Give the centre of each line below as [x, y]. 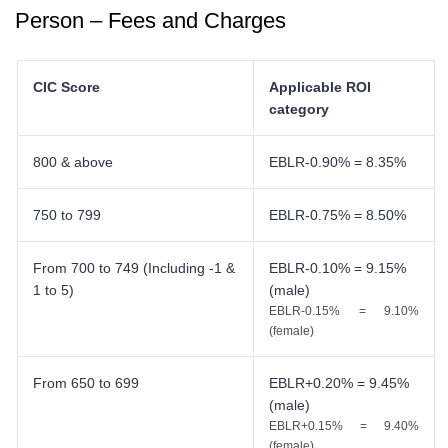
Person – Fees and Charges [150, 20]
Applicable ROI [320, 87]
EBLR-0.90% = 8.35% [337, 162]
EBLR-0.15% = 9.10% [344, 311]
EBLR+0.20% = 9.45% [339, 383]
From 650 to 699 [88, 383]
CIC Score [66, 87]
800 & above [75, 162]
